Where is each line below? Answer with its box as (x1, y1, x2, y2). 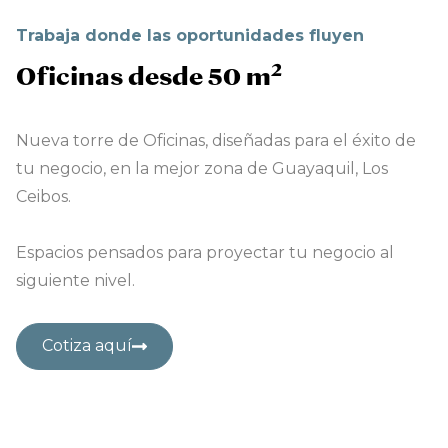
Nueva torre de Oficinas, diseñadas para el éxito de (16, 130, 416, 150)
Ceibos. (16, 186, 71, 206)
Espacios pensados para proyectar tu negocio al (16, 242, 394, 262)
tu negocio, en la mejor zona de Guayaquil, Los (16, 158, 388, 178)
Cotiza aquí (42, 336, 132, 356)
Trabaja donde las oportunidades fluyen (16, 25, 364, 45)
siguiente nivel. (16, 270, 135, 290)
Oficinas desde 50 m (16, 61, 271, 91)
